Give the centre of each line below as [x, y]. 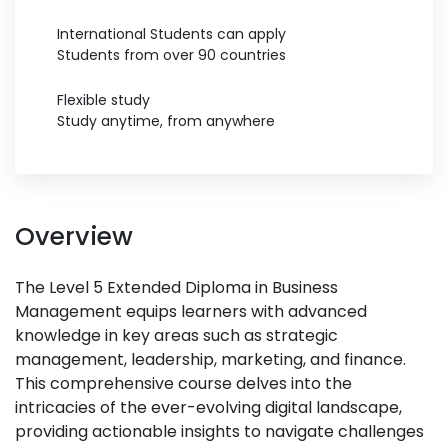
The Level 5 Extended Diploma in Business [176, 287]
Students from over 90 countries [171, 55]
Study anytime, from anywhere [166, 121]
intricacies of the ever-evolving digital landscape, [208, 407]
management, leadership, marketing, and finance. [210, 359]
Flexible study [103, 100]
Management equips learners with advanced [191, 311]
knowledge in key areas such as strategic [176, 335]
